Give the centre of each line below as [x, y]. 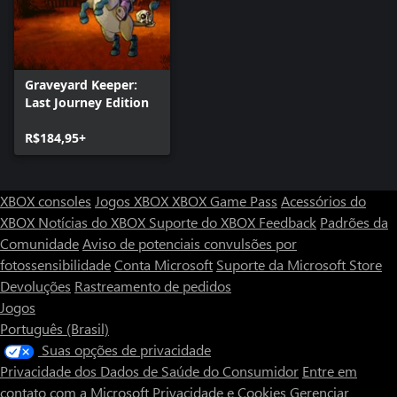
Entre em [330, 370]
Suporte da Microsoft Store [299, 264]
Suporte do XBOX [204, 222]
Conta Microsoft [163, 264]
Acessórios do [323, 200]
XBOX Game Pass [225, 200]
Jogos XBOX [133, 200]
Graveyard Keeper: [81, 84]
